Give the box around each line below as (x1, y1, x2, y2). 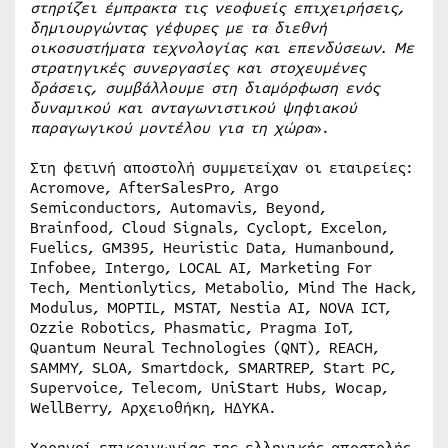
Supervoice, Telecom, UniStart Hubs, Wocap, (30, 376, 389, 399)
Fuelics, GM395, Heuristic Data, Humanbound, (30, 236, 396, 259)
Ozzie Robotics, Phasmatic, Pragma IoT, (30, 316, 355, 339)
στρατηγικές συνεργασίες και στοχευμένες (30, 56, 366, 79)
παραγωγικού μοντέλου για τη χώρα (30, 116, 313, 139)
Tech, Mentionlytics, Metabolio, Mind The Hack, (30, 276, 418, 299)
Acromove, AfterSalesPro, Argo (30, 176, 279, 199)
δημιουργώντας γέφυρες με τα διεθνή (30, 16, 327, 39)
